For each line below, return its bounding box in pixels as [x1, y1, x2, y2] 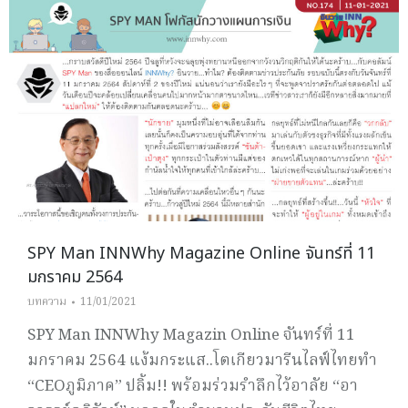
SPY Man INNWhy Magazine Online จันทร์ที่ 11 [27, 241, 375, 267]
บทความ [27, 293, 66, 311]
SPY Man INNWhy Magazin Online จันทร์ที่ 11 [27, 323, 355, 349]
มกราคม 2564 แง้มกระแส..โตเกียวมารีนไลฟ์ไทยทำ [27, 349, 377, 374]
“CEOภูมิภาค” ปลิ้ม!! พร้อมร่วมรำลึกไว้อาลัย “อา [27, 374, 358, 400]
